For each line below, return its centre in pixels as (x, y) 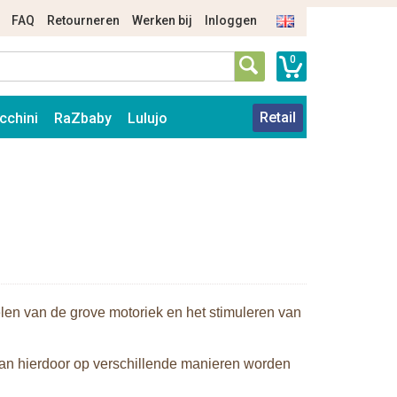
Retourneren (83, 20)
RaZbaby (83, 118)
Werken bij (162, 20)
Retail (278, 117)
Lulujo (148, 118)
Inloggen (231, 20)
